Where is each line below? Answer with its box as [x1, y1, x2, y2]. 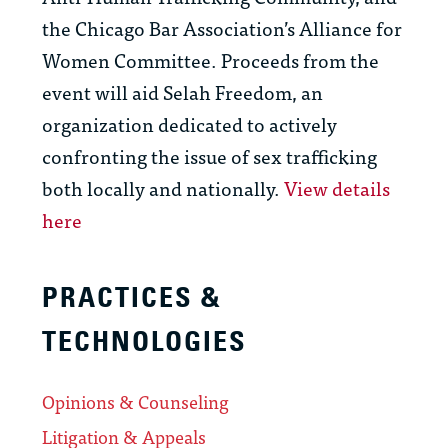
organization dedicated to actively [42, 108, 337, 140]
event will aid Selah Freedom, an [42, 76, 323, 108]
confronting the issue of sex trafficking [42, 140, 377, 172]
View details [284, 172, 390, 204]
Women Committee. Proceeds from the [42, 44, 379, 76]
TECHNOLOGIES [42, 324, 247, 360]
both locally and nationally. [42, 172, 284, 204]
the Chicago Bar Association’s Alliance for [42, 12, 402, 44]
